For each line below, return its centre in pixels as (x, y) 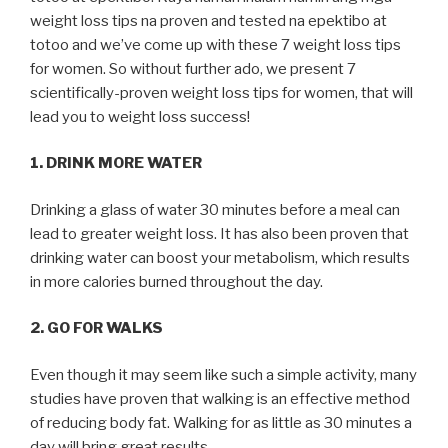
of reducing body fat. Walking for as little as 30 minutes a (221, 422)
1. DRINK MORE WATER (116, 163)
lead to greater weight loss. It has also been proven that (219, 233)
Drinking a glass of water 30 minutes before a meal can (215, 209)
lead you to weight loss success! (140, 116)
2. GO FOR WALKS (96, 328)
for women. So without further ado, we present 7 (193, 68)
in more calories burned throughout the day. (176, 281)
